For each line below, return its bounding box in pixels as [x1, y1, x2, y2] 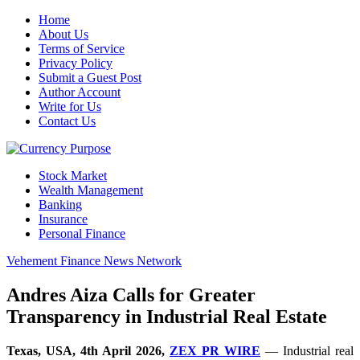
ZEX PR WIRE [170, 343, 260, 358]
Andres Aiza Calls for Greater [6, 284, 256, 305]
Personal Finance [39, 227, 125, 240]
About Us [39, 27, 88, 41]
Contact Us [39, 114, 96, 128]
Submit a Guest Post [39, 71, 141, 84]
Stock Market [39, 169, 107, 182]
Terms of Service [39, 42, 125, 55]
